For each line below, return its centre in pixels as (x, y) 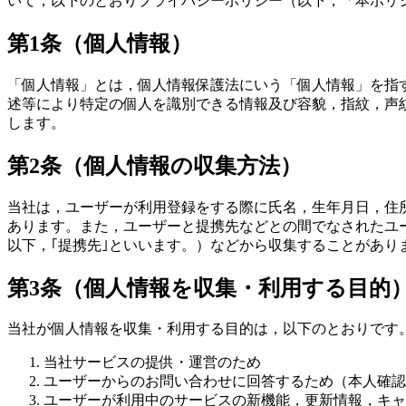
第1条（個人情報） (100, 43)
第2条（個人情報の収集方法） (155, 165)
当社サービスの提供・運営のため (152, 362)
